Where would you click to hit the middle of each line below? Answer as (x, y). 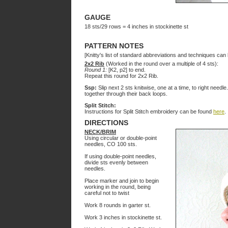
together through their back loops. (126, 94)
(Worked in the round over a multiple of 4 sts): (161, 64)
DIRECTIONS (106, 123)
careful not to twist (107, 193)
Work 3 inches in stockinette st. (123, 217)
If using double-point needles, (120, 156)
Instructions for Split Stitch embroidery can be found (149, 111)
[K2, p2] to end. (126, 70)
